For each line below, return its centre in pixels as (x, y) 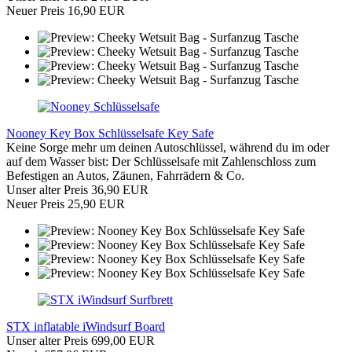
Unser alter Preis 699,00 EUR (81, 341)
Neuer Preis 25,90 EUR (66, 204)
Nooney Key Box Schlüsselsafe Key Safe (110, 134)
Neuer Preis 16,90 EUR (66, 11)
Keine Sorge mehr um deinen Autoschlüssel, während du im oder (168, 148)
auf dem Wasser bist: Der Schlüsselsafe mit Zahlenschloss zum (161, 162)
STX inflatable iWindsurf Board (86, 327)
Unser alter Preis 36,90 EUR (77, 190)
